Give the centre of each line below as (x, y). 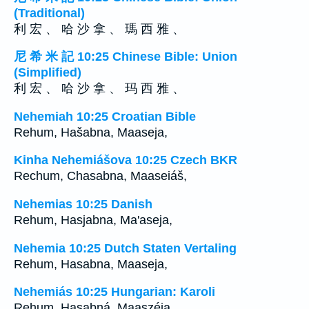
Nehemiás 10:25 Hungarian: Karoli (114, 292)
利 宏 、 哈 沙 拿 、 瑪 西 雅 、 (99, 29)
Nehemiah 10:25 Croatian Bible (105, 116)
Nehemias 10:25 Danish (83, 204)
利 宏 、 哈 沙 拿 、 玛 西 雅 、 (99, 89)
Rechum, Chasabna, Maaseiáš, (100, 176)
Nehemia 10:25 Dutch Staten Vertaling (125, 248)
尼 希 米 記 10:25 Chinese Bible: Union (126, 57)
